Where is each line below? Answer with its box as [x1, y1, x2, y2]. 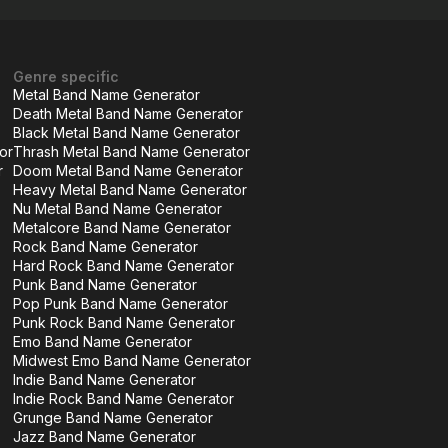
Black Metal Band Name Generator [13, 124, 240, 141]
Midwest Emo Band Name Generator [13, 352, 251, 369]
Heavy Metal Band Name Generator [13, 181, 247, 198]
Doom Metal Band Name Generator [13, 162, 243, 179]
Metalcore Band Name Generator [13, 219, 231, 236]
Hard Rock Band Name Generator [13, 257, 234, 274]
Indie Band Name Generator [13, 371, 196, 388]
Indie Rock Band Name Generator [13, 390, 234, 407]
